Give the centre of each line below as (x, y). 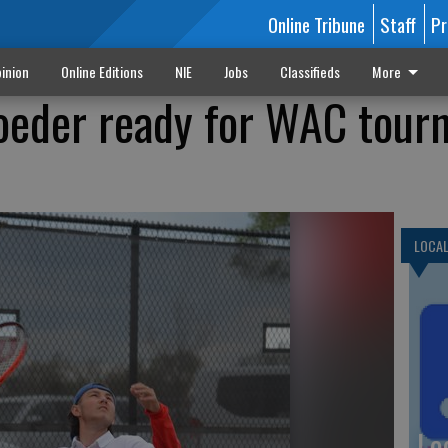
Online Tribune (316, 24)
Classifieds (309, 71)
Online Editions (101, 71)
